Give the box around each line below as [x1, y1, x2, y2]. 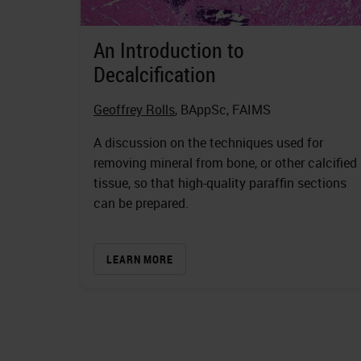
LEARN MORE [106, 251, 173, 268]
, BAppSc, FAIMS [175, 100, 271, 118]
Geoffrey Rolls [93, 100, 175, 118]
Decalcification [93, 60, 216, 89]
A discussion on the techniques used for [93, 133, 323, 151]
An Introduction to [93, 35, 244, 64]
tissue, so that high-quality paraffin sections [93, 173, 346, 192]
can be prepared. [93, 193, 189, 212]
